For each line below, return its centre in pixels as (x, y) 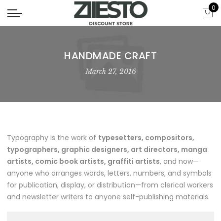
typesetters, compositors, (146, 137)
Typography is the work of (53, 137)
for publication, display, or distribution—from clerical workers (110, 185)
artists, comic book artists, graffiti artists (83, 161)
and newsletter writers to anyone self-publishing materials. (108, 197)
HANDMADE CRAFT (110, 55)
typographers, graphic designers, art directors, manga (107, 149)
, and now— (179, 161)
